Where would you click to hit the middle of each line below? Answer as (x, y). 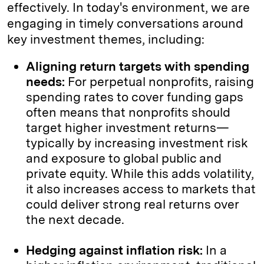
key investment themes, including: (106, 39)
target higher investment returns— (128, 127)
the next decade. (75, 219)
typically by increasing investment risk (137, 143)
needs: (45, 81)
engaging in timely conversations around (125, 23)
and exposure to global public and (124, 158)
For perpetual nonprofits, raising (159, 81)
